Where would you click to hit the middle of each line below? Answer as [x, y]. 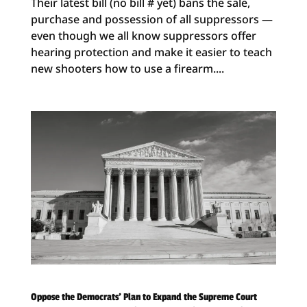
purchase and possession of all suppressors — [151, 19]
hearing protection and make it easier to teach [151, 52]
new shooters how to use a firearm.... [127, 68]
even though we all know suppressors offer [143, 35]
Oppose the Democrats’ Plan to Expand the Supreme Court [144, 297]
